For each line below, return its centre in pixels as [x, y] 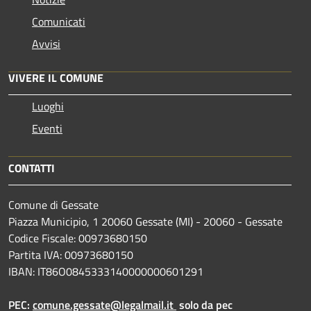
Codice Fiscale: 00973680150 [78, 238]
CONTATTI [32, 168]
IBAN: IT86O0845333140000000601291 [106, 271]
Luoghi [48, 106]
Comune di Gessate [53, 204]
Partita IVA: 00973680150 [71, 254]
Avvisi [46, 43]
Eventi [47, 128]
